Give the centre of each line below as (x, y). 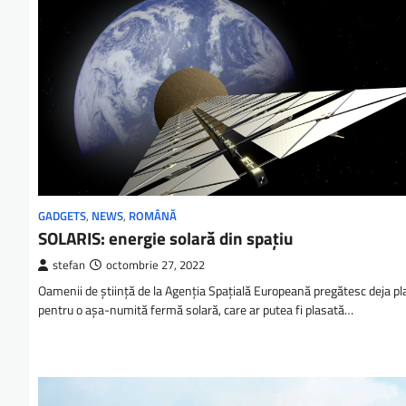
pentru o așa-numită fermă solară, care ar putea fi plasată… (196, 310)
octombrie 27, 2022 (155, 266)
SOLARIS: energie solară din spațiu (166, 238)
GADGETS (62, 217)
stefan (69, 266)
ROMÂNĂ (153, 217)
